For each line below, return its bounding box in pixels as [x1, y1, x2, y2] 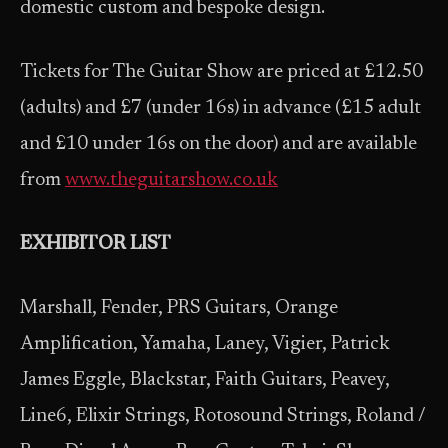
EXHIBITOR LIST [20, 235, 171, 254]
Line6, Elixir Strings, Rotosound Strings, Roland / [20, 407, 426, 426]
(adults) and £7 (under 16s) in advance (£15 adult [20, 99, 421, 118]
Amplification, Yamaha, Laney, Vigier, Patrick [20, 335, 390, 354]
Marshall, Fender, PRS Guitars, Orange [20, 299, 338, 318]
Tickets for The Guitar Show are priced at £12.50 [20, 63, 423, 82]
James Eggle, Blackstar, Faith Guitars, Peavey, [20, 371, 390, 390]
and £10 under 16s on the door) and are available [20, 135, 417, 154]
